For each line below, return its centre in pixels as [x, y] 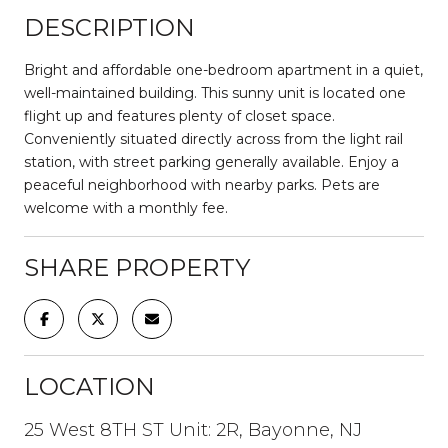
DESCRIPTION [109, 27]
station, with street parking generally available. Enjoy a [211, 161]
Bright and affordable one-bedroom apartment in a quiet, [223, 69]
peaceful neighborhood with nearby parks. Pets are [202, 184]
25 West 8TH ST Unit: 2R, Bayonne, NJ [193, 429]
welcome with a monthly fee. [126, 207]
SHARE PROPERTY [137, 267]
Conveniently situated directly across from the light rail [213, 138]
